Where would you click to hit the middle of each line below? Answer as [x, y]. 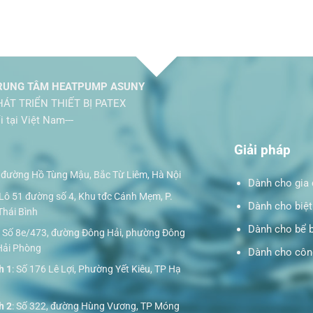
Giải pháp [262, 150]
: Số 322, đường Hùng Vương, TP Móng [95, 306]
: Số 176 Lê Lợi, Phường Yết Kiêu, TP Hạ [96, 269]
